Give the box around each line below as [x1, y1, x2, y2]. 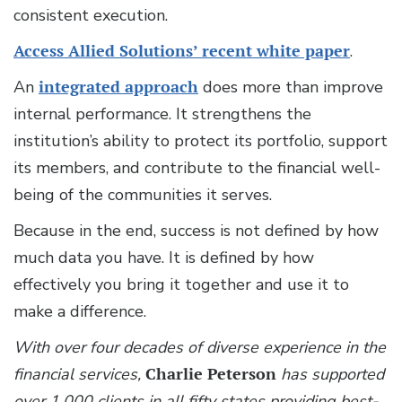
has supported [276, 363, 384, 386]
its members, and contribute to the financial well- [13, 157, 380, 179]
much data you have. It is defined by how [13, 247, 314, 269]
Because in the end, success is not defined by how [13, 220, 379, 242]
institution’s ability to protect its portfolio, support [13, 130, 388, 153]
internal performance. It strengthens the [13, 103, 311, 126]
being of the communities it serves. [13, 184, 272, 206]
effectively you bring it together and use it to [13, 274, 349, 296]
